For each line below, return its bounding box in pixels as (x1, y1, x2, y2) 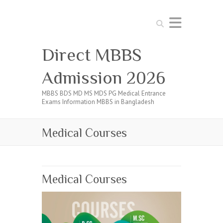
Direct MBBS (42, 45, 142, 65)
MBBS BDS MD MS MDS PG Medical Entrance (42, 89, 166, 98)
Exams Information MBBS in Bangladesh (42, 98, 154, 106)
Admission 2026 (42, 68, 165, 88)
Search (153, 16, 172, 25)
